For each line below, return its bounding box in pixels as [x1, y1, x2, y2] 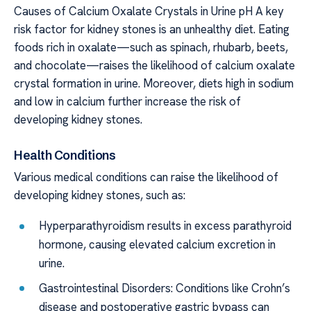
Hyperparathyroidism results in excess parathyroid [39, 218, 292, 234]
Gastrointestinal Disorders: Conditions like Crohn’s [39, 280, 291, 296]
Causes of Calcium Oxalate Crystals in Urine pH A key [14, 3, 284, 19]
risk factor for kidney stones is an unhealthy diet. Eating [14, 22, 289, 37]
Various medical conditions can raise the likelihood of [14, 169, 278, 185]
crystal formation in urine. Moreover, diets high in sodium [14, 76, 294, 92]
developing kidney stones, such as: [14, 187, 185, 203]
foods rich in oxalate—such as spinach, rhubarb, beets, [14, 40, 288, 56]
